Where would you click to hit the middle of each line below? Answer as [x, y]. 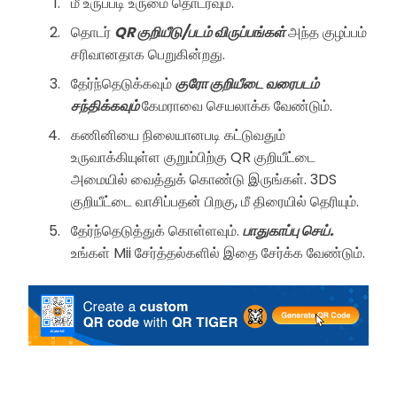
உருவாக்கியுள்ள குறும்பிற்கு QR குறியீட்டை [193, 157]
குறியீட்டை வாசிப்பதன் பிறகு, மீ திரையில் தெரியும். [215, 201]
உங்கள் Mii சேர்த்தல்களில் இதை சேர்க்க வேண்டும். [218, 253]
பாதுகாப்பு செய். [288, 230]
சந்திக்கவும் [106, 105]
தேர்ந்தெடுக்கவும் [123, 83]
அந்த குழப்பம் [327, 32]
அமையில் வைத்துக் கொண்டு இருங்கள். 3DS [204, 179]
